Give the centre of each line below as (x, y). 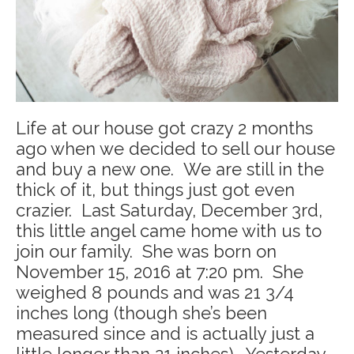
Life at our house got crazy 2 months (164, 128)
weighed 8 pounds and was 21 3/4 (155, 293)
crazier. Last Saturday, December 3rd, (169, 211)
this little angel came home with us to (169, 231)
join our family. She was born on (146, 252)
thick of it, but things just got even (155, 190)
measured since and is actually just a (165, 334)
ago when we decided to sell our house (175, 149)
